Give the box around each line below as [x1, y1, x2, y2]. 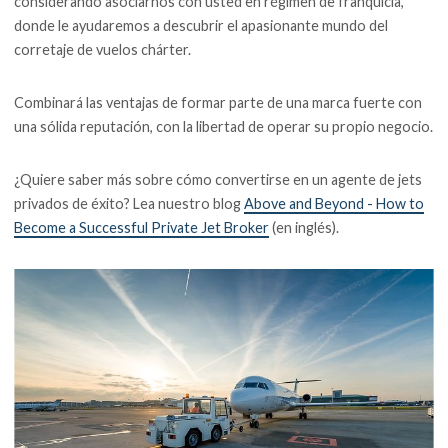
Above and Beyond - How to [244, 195, 425, 213]
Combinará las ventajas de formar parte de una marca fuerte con [14, 94, 423, 112]
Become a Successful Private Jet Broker [14, 219, 270, 237]
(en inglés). [269, 219, 340, 237]
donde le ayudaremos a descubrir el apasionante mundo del [14, 17, 389, 35]
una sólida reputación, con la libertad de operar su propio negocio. [14, 118, 434, 136]
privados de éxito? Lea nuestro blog [14, 195, 245, 213]
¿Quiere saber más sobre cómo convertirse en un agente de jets [14, 171, 423, 189]
